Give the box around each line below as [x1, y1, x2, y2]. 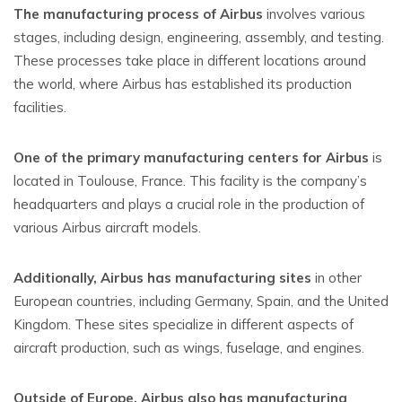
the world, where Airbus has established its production [13, 75, 352, 92]
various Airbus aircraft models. [13, 219, 201, 236]
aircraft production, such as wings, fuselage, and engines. [13, 339, 364, 356]
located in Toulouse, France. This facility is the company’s [13, 172, 367, 189]
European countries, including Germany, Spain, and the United [13, 293, 389, 310]
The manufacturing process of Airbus [13, 5, 263, 22]
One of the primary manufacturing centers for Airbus [13, 149, 369, 166]
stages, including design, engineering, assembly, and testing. [13, 29, 384, 46]
